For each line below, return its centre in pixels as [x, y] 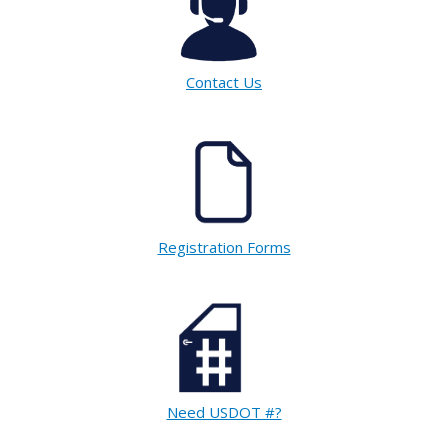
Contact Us [224, 81]
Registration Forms [224, 246]
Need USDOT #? [224, 411]
